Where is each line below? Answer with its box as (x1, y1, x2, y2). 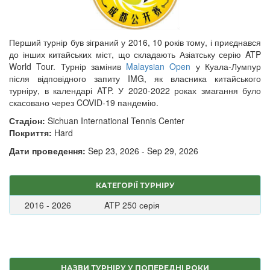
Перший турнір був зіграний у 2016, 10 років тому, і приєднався (9, 36, 261, 48)
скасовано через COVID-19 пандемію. (9, 96, 159, 108)
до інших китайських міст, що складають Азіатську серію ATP (9, 48, 261, 60)
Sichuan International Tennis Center (45, 115, 184, 127)
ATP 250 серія (104, 199, 160, 211)
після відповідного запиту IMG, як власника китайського (9, 72, 261, 84)
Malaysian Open (126, 60, 191, 72)
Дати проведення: (9, 145, 86, 157)
